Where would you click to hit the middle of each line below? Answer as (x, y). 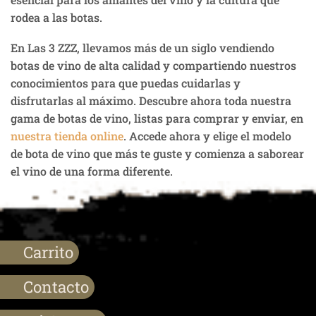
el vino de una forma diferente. (93, 171)
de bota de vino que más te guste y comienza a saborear (157, 154)
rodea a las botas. (56, 17)
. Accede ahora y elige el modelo (207, 136)
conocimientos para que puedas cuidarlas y (126, 83)
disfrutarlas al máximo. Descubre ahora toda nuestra (151, 101)
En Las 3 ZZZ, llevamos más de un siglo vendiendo (142, 48)
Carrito (49, 252)
